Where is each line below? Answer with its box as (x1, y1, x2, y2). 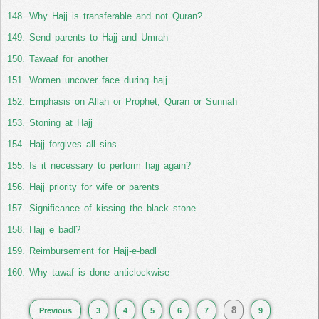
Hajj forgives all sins (29, 139, 117, 150)
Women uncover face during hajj (29, 75, 167, 85)
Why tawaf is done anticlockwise (29, 267, 169, 278)
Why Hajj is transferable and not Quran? (29, 11, 202, 21)
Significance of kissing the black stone (29, 203, 196, 214)
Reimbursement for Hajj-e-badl (29, 246, 157, 256)
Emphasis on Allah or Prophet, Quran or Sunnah (29, 96, 237, 107)
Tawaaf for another (29, 53, 108, 64)
